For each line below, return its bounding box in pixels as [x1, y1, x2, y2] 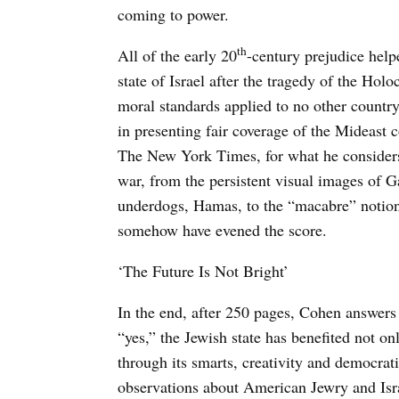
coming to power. [118, 3, 229, 25]
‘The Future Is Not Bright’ [118, 259, 289, 281]
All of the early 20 [118, 44, 237, 66]
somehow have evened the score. [118, 218, 327, 240]
